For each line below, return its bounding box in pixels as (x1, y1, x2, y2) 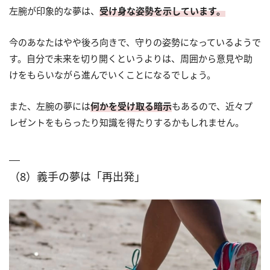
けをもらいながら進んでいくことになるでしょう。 (9, 68, 216, 81)
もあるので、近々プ (172, 99, 253, 112)
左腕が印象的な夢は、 (9, 4, 99, 17)
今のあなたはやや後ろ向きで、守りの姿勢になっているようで (9, 36, 261, 48)
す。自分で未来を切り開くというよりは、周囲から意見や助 (9, 52, 253, 64)
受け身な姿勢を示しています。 (99, 4, 225, 17)
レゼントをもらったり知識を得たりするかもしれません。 (9, 116, 244, 128)
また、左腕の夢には (9, 99, 90, 112)
